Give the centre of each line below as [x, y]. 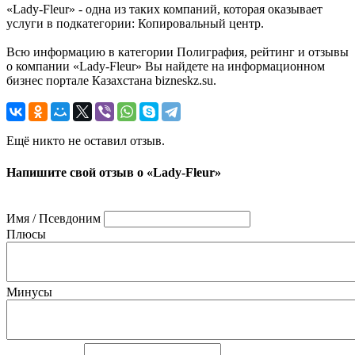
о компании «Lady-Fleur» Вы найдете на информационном [166, 67]
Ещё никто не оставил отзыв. [86, 141]
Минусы [29, 292]
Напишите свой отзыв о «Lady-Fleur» [114, 172]
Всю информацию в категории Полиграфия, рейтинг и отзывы [177, 52]
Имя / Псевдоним [53, 218]
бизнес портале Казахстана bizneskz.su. [111, 81]
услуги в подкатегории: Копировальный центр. [135, 24]
